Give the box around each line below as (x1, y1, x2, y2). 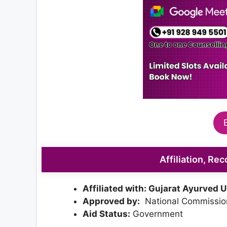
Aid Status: (83, 208, 130, 219)
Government (130, 208, 183, 219)
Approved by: (83, 196, 140, 206)
